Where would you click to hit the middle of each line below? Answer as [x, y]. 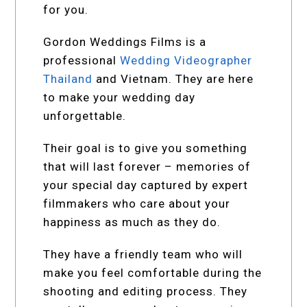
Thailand [68, 78]
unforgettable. [85, 115]
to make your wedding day [120, 97]
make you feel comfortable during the [153, 272]
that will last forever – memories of [147, 166]
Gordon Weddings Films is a [125, 41]
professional [82, 60]
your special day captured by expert [146, 185]
